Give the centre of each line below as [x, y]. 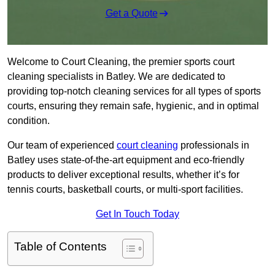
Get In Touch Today [137, 214]
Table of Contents [60, 247]
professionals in [214, 145]
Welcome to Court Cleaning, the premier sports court [121, 62]
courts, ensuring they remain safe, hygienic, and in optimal [133, 106]
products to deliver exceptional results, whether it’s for [123, 175]
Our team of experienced [62, 145]
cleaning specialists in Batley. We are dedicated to [116, 77]
